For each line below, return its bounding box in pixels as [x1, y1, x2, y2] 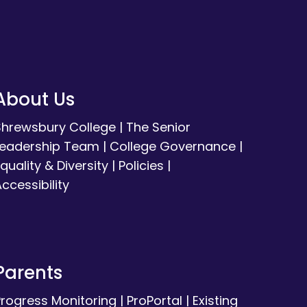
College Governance [109, 137, 236, 155]
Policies [118, 156, 164, 174]
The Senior [125, 118, 191, 136]
